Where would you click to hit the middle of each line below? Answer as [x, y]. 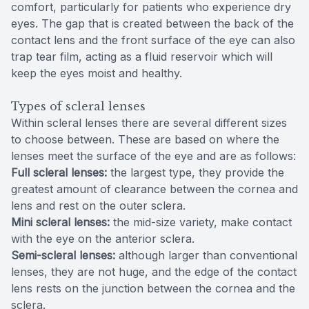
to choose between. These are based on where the [145, 139]
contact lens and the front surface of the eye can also [153, 40]
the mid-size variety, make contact [201, 222]
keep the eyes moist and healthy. [98, 73]
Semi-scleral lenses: [63, 255]
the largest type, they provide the [196, 172]
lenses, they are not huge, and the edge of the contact [154, 271]
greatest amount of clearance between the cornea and [154, 189]
